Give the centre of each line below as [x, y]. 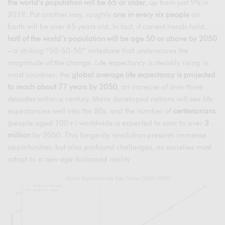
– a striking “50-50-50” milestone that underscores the [98, 51]
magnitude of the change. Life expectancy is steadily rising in [108, 63]
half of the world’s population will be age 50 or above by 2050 [113, 39]
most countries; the [40, 75]
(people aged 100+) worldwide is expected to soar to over [106, 123]
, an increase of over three [160, 87]
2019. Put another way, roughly [61, 15]
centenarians [195, 111]
